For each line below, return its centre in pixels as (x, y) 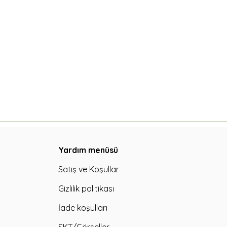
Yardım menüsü (88, 150)
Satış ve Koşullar (89, 169)
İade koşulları (83, 208)
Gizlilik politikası (86, 189)
